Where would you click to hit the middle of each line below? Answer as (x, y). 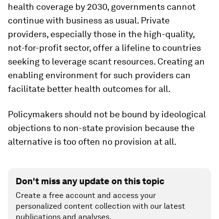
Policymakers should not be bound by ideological (107, 114)
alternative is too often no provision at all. (92, 142)
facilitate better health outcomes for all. (89, 89)
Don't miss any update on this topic (90, 181)
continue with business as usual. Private (89, 20)
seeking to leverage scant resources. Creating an (106, 61)
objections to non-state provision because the (101, 128)
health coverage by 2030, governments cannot (102, 7)
